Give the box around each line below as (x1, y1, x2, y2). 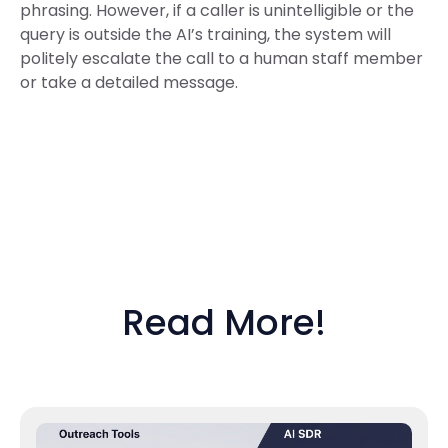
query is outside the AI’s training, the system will (20, 22, 391, 46)
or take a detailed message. (20, 70, 238, 94)
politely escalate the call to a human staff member (20, 46, 423, 70)
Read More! (122, 297, 326, 349)
